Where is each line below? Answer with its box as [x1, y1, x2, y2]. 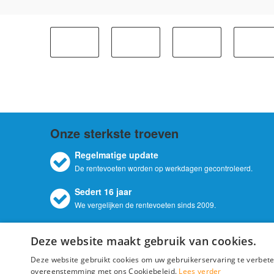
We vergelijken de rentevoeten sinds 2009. [75, 199, 216, 210]
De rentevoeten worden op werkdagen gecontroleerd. [75, 163, 253, 174]
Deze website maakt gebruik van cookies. [31, 234, 257, 248]
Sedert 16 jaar [75, 185, 131, 198]
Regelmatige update [75, 149, 158, 161]
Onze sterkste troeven [50, 124, 179, 143]
